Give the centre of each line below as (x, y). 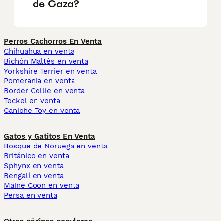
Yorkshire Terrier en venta (50, 71)
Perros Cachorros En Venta (53, 42)
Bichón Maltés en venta (46, 61)
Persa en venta (31, 196)
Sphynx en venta (34, 166)
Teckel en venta (32, 101)
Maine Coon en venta (42, 186)
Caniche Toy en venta (42, 111)
